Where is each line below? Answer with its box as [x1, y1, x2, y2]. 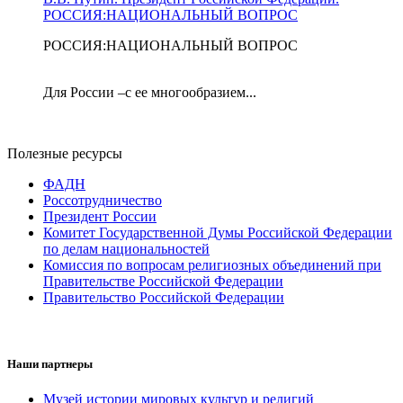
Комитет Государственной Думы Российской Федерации [43, 225, 392, 241]
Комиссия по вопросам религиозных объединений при [43, 257, 381, 273]
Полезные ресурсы [7, 146, 122, 162]
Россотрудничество [43, 193, 162, 209]
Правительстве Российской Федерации [43, 273, 283, 290]
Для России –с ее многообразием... [43, 85, 256, 101]
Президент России [43, 209, 157, 225]
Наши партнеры [7, 356, 93, 371]
